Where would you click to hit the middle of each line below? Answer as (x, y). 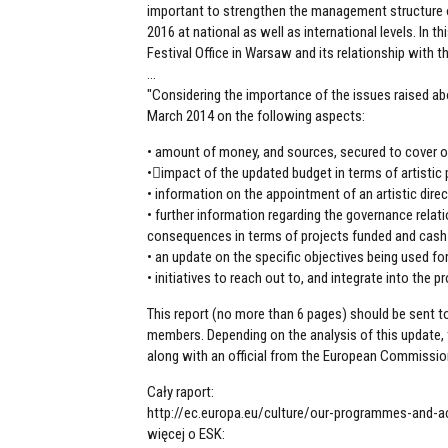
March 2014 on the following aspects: (256, 115)
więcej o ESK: (186, 433)
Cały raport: (180, 391)
